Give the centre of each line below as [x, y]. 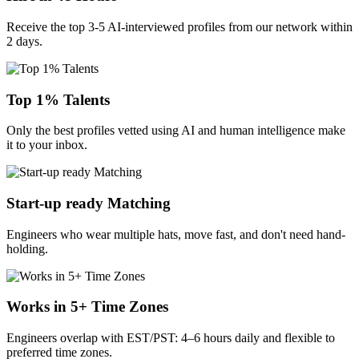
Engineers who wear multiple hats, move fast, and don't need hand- [176, 234]
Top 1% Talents [58, 99]
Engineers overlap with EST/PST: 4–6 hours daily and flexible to [171, 338]
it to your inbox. [47, 145]
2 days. [24, 41]
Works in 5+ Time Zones [87, 307]
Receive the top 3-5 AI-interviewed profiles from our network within [179, 26]
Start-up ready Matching [89, 204]
